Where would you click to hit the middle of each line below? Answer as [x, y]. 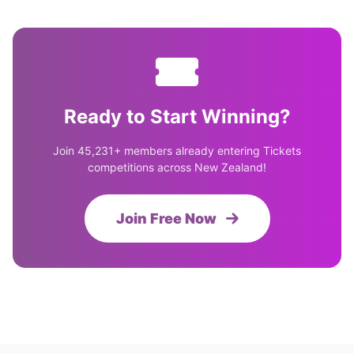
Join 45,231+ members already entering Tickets [177, 151]
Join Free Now [168, 218]
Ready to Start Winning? [177, 117]
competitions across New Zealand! [177, 167]
